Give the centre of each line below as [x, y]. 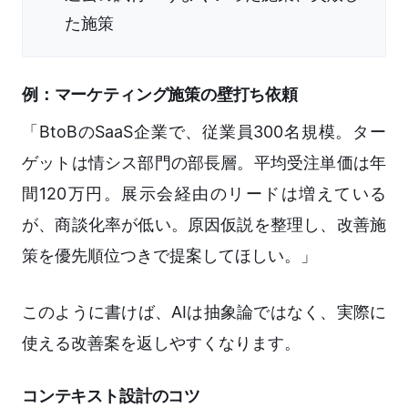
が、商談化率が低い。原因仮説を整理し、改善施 [204, 225]
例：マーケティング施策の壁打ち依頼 [160, 95]
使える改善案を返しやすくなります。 [161, 343]
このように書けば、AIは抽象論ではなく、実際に [204, 312]
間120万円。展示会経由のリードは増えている [204, 194]
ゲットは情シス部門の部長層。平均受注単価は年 [204, 163]
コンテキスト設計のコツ [112, 396]
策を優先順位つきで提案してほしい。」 [169, 256]
